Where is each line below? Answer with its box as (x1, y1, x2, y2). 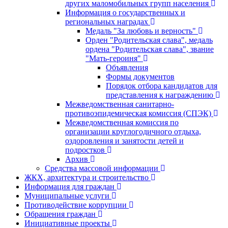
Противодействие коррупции (24, 200, 127, 209)
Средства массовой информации (45, 163, 158, 173)
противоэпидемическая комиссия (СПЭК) (65, 108, 211, 118)
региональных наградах (65, 17, 148, 26)
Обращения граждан (24, 209, 96, 218)
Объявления (106, 63, 148, 72)
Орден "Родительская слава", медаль (85, 35, 213, 44)
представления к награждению (106, 90, 213, 99)
